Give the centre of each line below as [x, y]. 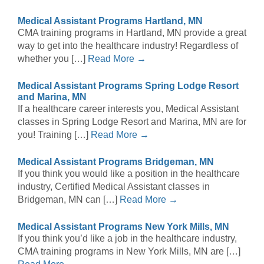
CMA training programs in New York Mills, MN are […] [129, 252]
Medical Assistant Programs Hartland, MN [110, 21]
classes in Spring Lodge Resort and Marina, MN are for [132, 122]
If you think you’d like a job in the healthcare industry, [127, 239]
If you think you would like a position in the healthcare [129, 174]
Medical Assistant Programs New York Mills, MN [123, 227]
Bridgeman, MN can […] [69, 200]
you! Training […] [54, 135]
